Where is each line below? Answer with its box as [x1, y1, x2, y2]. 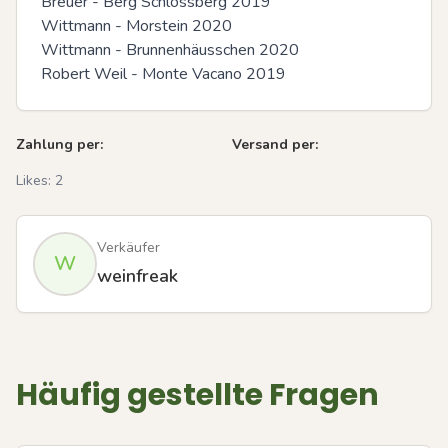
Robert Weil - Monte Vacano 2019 [41, 63, 286, 85]
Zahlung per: [16, 135, 103, 154]
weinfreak [97, 264, 178, 288]
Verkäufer [97, 238, 160, 257]
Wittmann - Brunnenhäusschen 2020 [41, 39, 299, 61]
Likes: [16, 171, 55, 190]
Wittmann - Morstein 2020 [41, 15, 236, 37]
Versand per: [232, 135, 318, 154]
